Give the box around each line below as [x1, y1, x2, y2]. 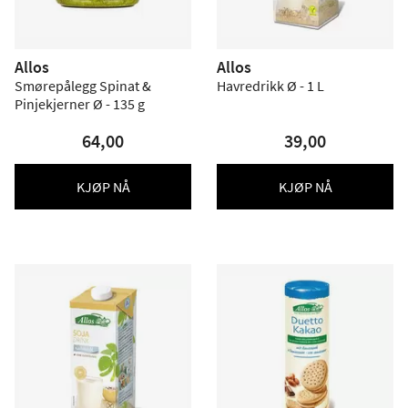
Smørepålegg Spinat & [15, 76, 151, 95]
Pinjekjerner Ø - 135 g [15, 95, 145, 113]
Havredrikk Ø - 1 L [217, 76, 324, 95]
